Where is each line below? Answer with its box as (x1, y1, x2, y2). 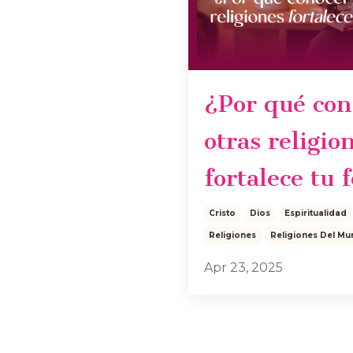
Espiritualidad (284, 207, 347, 218)
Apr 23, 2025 (204, 259, 284, 275)
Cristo (209, 207, 236, 218)
